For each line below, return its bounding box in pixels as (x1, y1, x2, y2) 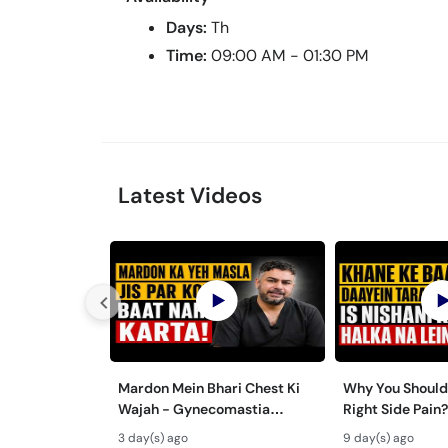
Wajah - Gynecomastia (118, 399, 270, 418)
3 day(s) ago (118, 429, 188, 446)
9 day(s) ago (342, 429, 414, 446)
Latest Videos (118, 181, 262, 210)
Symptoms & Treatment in (118, 420, 292, 439)
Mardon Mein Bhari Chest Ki (118, 378, 300, 397)
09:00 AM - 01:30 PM (211, 45, 369, 66)
